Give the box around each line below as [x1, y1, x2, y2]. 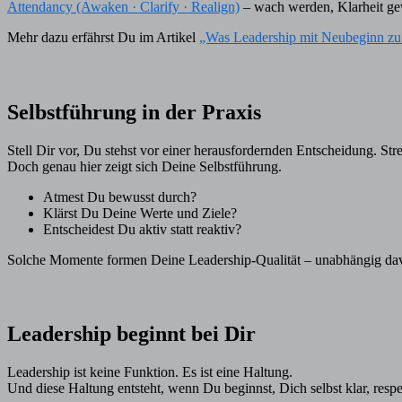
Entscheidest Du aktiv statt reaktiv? [43, 221, 241, 237]
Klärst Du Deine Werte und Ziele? [43, 205, 237, 221]
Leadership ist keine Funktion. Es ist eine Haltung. [7, 364, 293, 380]
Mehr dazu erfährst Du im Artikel [7, 29, 199, 45]
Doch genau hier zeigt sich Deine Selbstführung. [7, 158, 282, 174]
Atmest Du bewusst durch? [43, 188, 197, 205]
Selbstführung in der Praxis [7, 100, 261, 124]
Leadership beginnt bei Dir [7, 322, 256, 346]
